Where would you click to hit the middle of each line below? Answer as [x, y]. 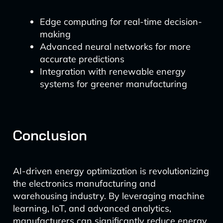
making [55, 34]
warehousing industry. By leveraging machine [109, 196]
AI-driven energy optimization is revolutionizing [111, 171]
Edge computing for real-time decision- [121, 22]
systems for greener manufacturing [113, 84]
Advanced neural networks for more [115, 47]
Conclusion [50, 135]
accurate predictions [82, 59]
